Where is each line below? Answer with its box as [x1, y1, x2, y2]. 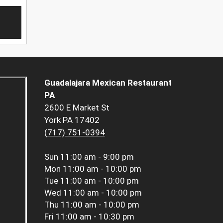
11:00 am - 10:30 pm [55, 212, 134, 222]
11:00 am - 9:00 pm [60, 152, 134, 162]
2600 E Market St [44, 103, 110, 113]
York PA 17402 [44, 115, 100, 125]
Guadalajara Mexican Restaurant [44, 78, 172, 88]
